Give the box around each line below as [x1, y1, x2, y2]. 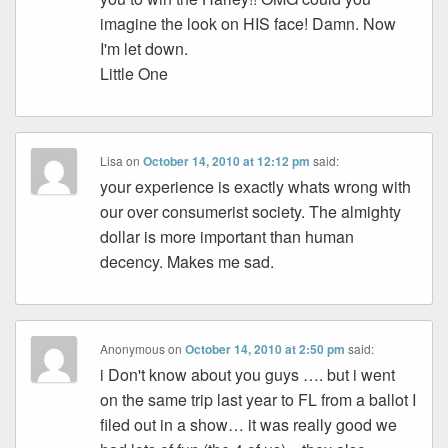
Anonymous [100, 340, 166, 358]
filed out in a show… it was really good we [100, 413, 398, 437]
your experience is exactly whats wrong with [100, 175, 412, 199]
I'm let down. [100, 37, 189, 61]
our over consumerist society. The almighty [100, 200, 402, 224]
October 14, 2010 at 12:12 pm [143, 152, 311, 171]
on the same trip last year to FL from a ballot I [100, 388, 417, 412]
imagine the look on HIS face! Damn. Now [100, 12, 397, 36]
